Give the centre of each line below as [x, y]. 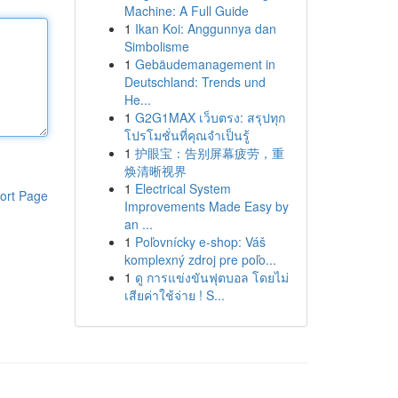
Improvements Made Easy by [206, 206]
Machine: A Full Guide [186, 11]
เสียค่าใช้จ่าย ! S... [174, 295]
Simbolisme [156, 46]
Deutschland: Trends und [195, 82]
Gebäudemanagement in [205, 64]
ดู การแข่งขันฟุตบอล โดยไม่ [211, 277]
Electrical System [183, 188]
